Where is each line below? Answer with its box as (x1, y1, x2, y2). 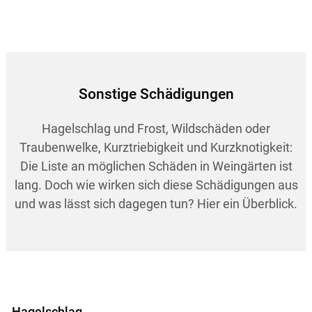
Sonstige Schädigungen (78, 85, 234, 102)
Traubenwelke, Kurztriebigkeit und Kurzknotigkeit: (19, 139, 292, 155)
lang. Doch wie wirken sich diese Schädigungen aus (14, 177, 298, 192)
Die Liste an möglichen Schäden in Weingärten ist (19, 158, 292, 173)
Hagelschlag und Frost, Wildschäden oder (42, 120, 270, 136)
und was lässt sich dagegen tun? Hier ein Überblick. (15, 196, 297, 211)
